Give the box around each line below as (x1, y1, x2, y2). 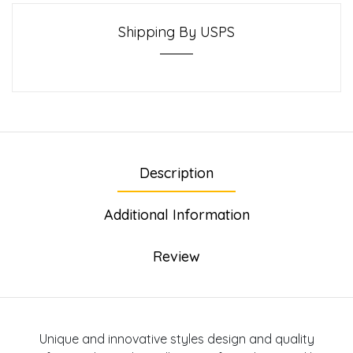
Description (139, 163, 214, 182)
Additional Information (103, 205, 250, 224)
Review (153, 247, 200, 266)
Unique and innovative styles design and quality (39, 330, 314, 347)
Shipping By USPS (118, 22, 235, 41)
